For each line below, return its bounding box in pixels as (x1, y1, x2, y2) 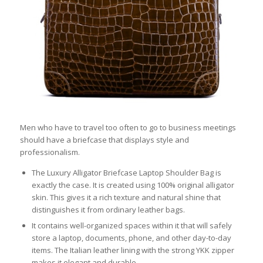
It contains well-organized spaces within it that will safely (31, 220, 232, 231)
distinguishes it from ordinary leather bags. (31, 204, 185, 215)
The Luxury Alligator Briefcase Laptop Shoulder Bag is (31, 167, 221, 178)
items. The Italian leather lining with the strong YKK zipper (31, 244, 234, 255)
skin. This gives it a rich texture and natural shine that (31, 191, 221, 203)
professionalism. (19, 146, 80, 157)
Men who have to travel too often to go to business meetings (19, 122, 236, 133)
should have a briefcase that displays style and (19, 134, 189, 145)
